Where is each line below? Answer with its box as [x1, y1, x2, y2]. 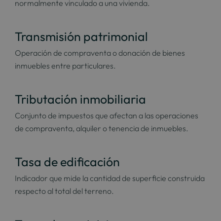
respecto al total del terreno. [15, 186, 114, 196]
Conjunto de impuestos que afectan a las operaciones [15, 110, 198, 120]
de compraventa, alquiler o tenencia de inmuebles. [15, 123, 188, 133]
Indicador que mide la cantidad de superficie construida [15, 173, 205, 183]
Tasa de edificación [15, 154, 120, 170]
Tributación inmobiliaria [15, 91, 146, 107]
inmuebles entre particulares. [15, 61, 116, 71]
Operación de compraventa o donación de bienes [15, 48, 185, 58]
